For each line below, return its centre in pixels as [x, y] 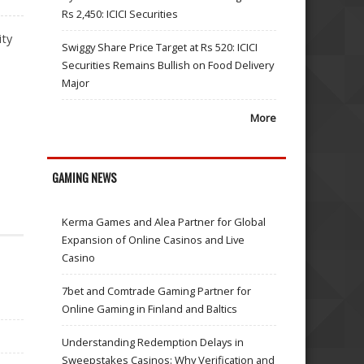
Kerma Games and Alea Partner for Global [164, 222]
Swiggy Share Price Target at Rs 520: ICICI [160, 48]
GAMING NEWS [85, 177]
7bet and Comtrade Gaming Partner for [157, 291]
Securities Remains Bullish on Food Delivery [168, 65]
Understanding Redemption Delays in [153, 342]
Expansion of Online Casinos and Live [154, 240]
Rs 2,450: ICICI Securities [120, 14]
